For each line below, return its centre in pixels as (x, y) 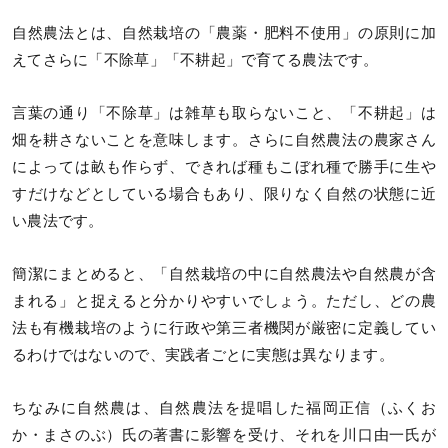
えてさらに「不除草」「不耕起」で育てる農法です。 (195, 59)
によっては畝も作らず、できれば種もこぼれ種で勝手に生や (224, 166)
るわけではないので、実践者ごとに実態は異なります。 (203, 354)
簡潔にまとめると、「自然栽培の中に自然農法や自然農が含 (224, 273)
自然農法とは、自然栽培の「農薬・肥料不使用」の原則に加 (224, 32)
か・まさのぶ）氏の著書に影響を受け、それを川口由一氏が (224, 435)
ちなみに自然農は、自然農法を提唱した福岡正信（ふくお (224, 408)
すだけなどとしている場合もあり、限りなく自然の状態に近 (224, 193)
